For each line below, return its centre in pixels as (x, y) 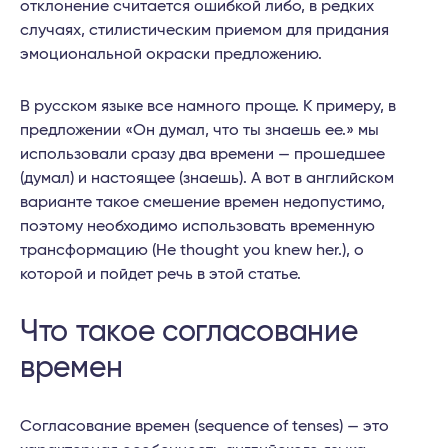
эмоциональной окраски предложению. (171, 54)
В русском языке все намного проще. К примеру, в (208, 106)
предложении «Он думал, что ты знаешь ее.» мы (199, 130)
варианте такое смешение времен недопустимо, (202, 202)
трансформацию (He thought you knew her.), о (192, 250)
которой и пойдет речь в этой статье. (160, 274)
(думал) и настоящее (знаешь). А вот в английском (207, 178)
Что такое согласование (189, 332)
